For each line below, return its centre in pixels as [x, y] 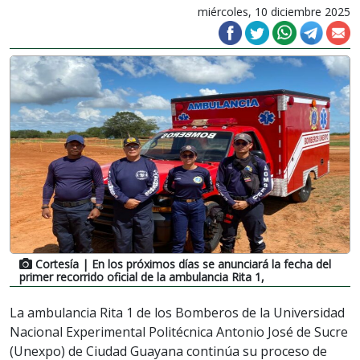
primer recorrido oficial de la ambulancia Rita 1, [142, 276]
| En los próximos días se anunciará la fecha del [205, 264]
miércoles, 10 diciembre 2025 [274, 12]
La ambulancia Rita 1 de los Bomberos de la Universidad [177, 312]
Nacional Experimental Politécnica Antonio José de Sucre [179, 331]
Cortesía [57, 264]
